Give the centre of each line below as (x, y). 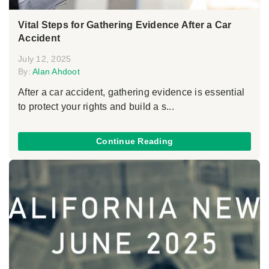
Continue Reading (134, 141)
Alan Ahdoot (56, 71)
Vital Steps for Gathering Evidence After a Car (125, 25)
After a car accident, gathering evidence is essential (131, 92)
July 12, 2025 (45, 59)
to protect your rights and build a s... (96, 106)
